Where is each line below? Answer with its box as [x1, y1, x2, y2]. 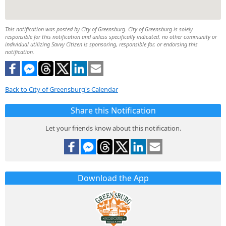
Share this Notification [70, 104, 156, 116]
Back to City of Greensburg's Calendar [5, 84, 118, 94]
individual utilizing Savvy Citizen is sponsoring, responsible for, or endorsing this [5, 40, 198, 48]
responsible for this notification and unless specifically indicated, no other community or [5, 33, 217, 41]
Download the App [77, 172, 149, 184]
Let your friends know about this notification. [45, 123, 181, 133]
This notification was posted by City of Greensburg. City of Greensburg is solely [5, 25, 193, 33]
